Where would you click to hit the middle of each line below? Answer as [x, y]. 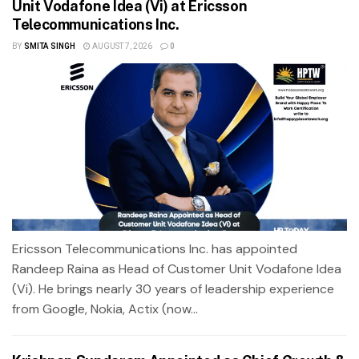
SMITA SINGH [49, 46]
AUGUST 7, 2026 [121, 46]
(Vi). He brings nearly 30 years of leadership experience [173, 288]
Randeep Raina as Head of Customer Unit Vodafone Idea [177, 268]
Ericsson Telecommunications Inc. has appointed [155, 248]
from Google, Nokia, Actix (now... [105, 309]
